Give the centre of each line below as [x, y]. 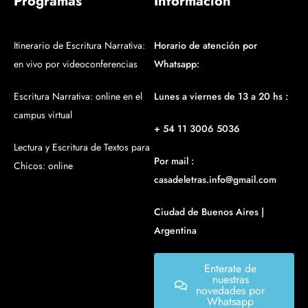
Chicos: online [43, 166]
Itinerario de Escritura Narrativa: [79, 46]
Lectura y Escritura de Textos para [82, 147]
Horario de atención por [206, 46]
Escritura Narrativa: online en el [78, 97]
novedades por [230, 291]
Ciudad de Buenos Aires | [209, 212]
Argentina [175, 231]
